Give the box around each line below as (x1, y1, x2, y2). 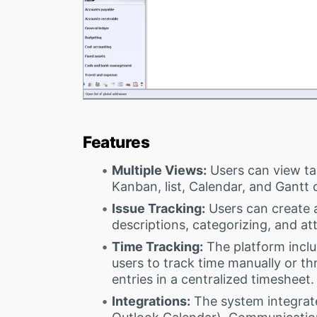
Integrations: (111, 293, 190, 309)
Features (83, 132, 150, 151)
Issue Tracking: (111, 200, 205, 216)
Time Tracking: (111, 238, 203, 254)
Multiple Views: (111, 162, 207, 178)
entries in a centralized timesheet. (111, 271, 314, 287)
